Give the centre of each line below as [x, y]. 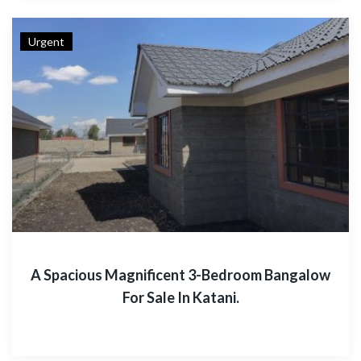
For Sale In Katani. [180, 297]
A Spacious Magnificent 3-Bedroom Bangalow [180, 275]
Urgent [46, 41]
